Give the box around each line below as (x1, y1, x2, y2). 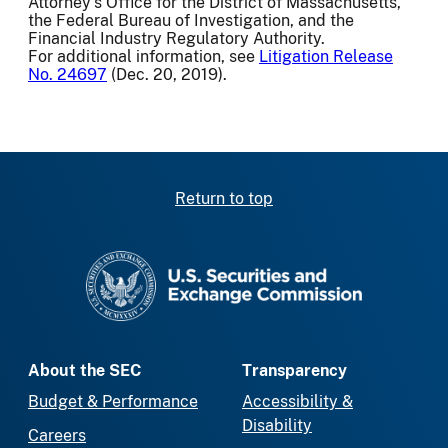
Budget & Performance (28, 392, 198, 412)
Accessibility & (242, 392, 353, 412)
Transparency (242, 361, 347, 381)
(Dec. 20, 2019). (107, 64, 227, 84)
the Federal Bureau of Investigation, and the (28, 10, 354, 30)
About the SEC (28, 361, 141, 381)
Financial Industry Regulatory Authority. (28, 28, 325, 48)
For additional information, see (28, 46, 259, 66)
